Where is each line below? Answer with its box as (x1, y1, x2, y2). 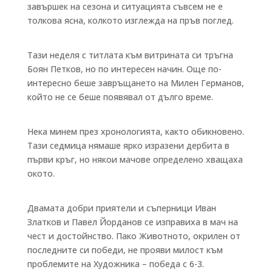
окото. (27, 167, 55, 179)
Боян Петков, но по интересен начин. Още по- (27, 63, 222, 75)
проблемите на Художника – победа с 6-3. (27, 257, 204, 270)
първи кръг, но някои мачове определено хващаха (27, 153, 243, 165)
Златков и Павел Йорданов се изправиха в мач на (27, 216, 238, 228)
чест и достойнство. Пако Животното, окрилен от (27, 229, 240, 242)
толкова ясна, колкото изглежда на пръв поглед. (27, 14, 234, 26)
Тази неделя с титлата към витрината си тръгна (27, 49, 233, 61)
